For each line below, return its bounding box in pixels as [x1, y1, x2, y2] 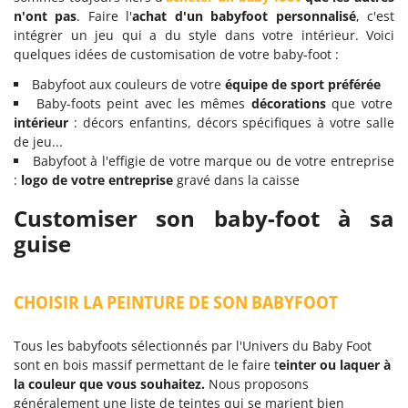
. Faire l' [76, 7, 133, 25]
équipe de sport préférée [221, 76, 381, 93]
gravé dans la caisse [177, 171, 300, 189]
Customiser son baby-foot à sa [14, 203, 394, 233]
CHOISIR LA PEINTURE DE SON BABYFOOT [14, 290, 338, 314]
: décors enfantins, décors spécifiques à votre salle [68, 114, 394, 131]
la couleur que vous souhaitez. [14, 375, 205, 393]
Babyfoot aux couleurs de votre [32, 76, 221, 93]
